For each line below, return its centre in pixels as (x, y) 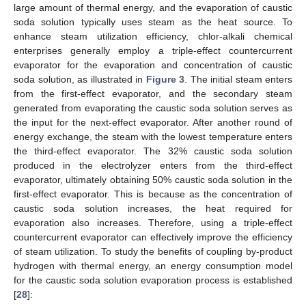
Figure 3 (165, 80)
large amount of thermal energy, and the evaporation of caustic (153, 8)
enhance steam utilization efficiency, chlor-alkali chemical (153, 37)
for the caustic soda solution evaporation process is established (153, 280)
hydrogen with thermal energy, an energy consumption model (153, 266)
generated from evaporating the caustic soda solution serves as (153, 108)
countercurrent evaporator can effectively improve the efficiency (153, 237)
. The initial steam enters (238, 80)
